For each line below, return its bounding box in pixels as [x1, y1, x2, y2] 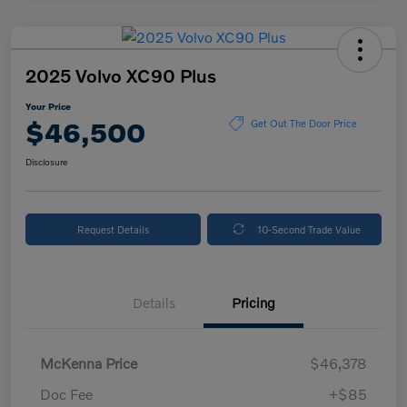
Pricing [232, 293, 275, 311]
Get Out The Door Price [250, 116, 357, 130]
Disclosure [25, 155, 67, 167]
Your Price [25, 100, 71, 112]
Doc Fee [40, 384, 93, 402]
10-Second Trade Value [257, 222, 362, 235]
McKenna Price [40, 353, 137, 372]
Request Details [76, 222, 149, 235]
